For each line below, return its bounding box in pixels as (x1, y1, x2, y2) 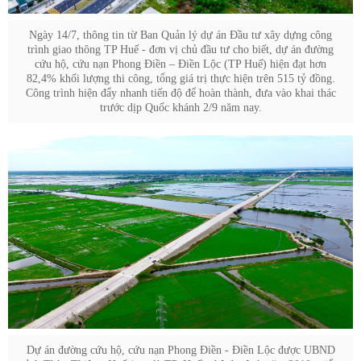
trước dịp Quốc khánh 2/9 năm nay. (99, 101, 262, 114)
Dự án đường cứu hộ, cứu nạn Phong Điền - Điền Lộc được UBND (26, 344, 335, 357)
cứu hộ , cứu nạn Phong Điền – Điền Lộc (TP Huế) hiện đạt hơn (35, 57, 326, 70)
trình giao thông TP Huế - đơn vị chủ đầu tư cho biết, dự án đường (27, 43, 334, 56)
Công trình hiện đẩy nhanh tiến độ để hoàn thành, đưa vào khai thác (25, 86, 336, 99)
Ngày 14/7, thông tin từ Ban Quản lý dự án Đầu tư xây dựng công (29, 28, 332, 41)
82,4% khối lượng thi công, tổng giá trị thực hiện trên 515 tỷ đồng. (26, 72, 335, 85)
